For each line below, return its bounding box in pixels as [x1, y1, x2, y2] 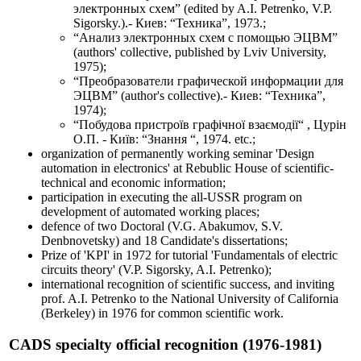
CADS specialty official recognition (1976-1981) [9, 335, 322, 353]
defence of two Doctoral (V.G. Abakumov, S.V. [41, 219, 283, 234]
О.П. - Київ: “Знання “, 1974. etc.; [73, 132, 255, 147]
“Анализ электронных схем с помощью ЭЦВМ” [73, 31, 338, 45]
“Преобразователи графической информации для [73, 74, 343, 89]
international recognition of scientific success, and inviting [41, 277, 334, 292]
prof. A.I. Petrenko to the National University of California [41, 292, 338, 306]
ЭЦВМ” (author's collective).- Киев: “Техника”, [73, 89, 326, 103]
